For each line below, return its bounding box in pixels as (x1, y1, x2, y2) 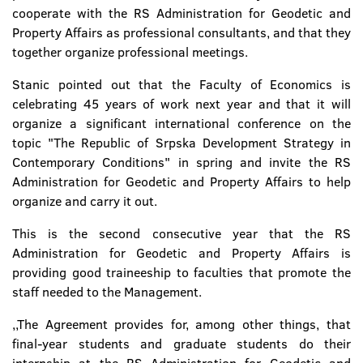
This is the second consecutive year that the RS (12, 224, 351, 242)
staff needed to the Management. (12, 283, 202, 301)
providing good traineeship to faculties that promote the (12, 263, 351, 281)
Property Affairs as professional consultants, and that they (12, 23, 351, 41)
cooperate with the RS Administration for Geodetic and (12, 4, 351, 22)
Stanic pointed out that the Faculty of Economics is (12, 75, 351, 93)
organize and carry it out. (12, 192, 157, 210)
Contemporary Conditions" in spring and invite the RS (12, 153, 351, 171)
